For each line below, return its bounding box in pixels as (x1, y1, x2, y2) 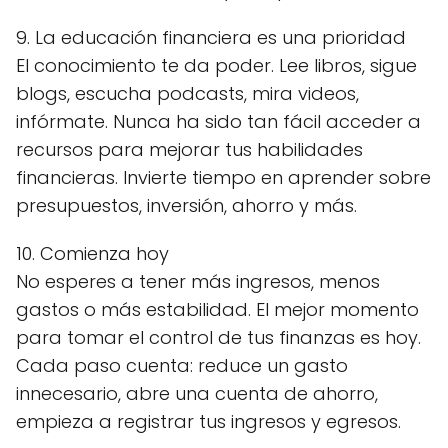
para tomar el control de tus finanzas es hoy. (16, 325, 421, 350)
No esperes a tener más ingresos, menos (16, 269, 380, 294)
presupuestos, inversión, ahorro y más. (16, 193, 357, 218)
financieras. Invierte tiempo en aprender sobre (16, 165, 431, 190)
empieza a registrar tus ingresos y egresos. (16, 409, 401, 434)
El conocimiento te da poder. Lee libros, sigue (16, 53, 417, 78)
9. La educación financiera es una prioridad (16, 25, 406, 50)
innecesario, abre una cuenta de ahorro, (16, 381, 378, 406)
